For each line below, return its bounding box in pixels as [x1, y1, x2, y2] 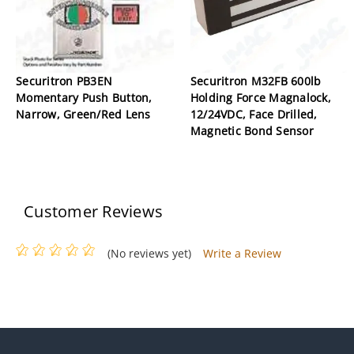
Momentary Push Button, [16, 89, 153, 105]
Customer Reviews [24, 200, 163, 222]
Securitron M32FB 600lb [190, 73, 322, 88]
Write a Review [202, 245, 281, 261]
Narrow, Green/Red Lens [16, 106, 151, 122]
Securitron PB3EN [16, 73, 112, 88]
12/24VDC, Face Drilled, [190, 106, 318, 122]
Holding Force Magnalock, [190, 89, 331, 105]
